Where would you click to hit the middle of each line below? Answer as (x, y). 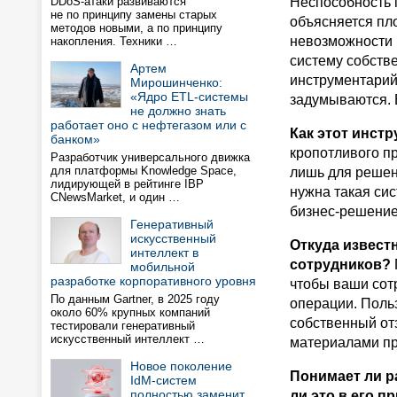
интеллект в (164, 253)
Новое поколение (181, 366)
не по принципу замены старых (134, 15)
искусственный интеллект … (128, 339)
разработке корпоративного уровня (153, 281)
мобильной (163, 267)
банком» (75, 139)
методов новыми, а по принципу (136, 28)
